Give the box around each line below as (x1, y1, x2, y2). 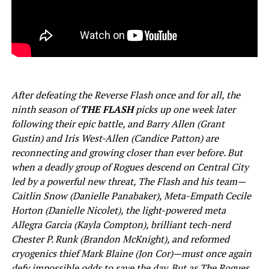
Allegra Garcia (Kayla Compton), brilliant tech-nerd (11, 217, 231, 231)
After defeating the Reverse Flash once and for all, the (11, 88, 240, 101)
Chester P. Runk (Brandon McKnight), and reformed (11, 232, 229, 246)
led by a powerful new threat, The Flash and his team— (11, 174, 246, 188)
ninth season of (11, 102, 80, 116)
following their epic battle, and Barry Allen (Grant (11, 116, 225, 130)
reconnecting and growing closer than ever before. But (11, 145, 243, 159)
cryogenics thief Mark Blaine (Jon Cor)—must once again (11, 246, 252, 260)
